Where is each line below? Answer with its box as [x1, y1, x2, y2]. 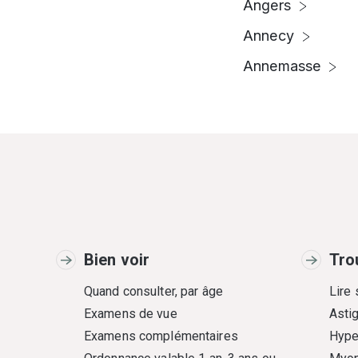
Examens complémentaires [84, 328, 238, 344]
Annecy [243, 27, 294, 44]
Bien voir [84, 250, 150, 269]
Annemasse [243, 58, 321, 74]
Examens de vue [84, 306, 177, 321]
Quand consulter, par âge [84, 284, 223, 299]
